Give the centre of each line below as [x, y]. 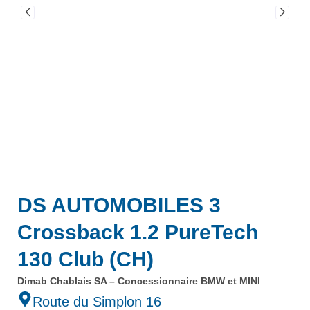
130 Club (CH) [85, 259]
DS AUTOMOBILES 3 [119, 205]
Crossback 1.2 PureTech [138, 232]
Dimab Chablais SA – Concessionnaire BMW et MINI [139, 281]
